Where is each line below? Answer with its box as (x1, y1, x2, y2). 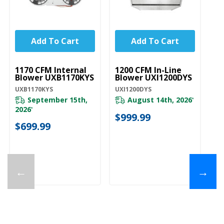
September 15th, (27, 94, 87, 104)
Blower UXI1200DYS (115, 71, 192, 83)
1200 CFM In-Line (115, 64, 181, 75)
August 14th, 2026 (127, 94, 192, 104)
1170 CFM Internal (15, 64, 86, 75)
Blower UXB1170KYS (15, 71, 94, 83)
